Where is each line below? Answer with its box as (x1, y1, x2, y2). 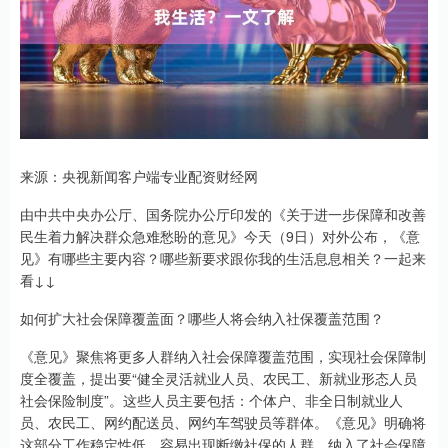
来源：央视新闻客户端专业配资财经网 (20, 166, 258, 186)
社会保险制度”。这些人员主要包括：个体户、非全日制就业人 (20, 390, 403, 410)
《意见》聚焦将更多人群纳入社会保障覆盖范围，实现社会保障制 (20, 346, 426, 366)
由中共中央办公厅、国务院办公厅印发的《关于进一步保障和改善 (20, 204, 426, 224)
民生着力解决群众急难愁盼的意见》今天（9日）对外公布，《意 (20, 226, 420, 246)
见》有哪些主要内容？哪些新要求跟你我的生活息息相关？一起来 (20, 248, 426, 268)
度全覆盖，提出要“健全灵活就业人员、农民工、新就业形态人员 (20, 368, 417, 388)
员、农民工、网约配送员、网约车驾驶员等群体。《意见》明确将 (20, 412, 426, 432)
